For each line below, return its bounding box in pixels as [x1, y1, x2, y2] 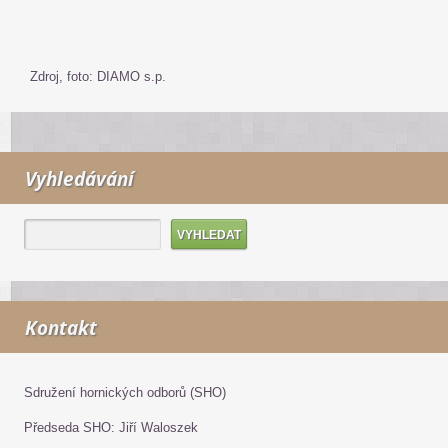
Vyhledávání [25, 166, 134, 192]
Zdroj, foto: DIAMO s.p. [30, 69, 166, 84]
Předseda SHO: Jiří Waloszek [24, 420, 198, 435]
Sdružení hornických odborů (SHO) [24, 385, 226, 400]
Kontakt [25, 315, 97, 341]
